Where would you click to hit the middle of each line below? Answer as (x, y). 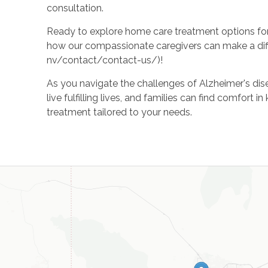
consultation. (75, 8)
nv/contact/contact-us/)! (104, 60)
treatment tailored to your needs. (119, 112)
